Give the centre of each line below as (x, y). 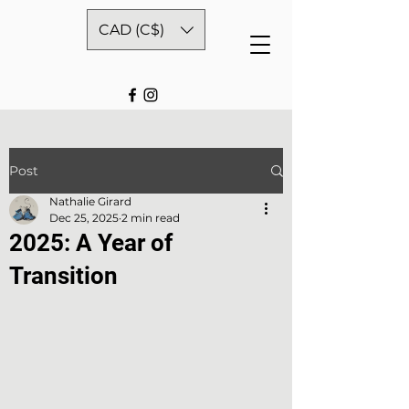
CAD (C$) (131, 29)
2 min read (151, 218)
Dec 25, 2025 (84, 218)
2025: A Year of (91, 243)
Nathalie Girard (90, 201)
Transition (63, 276)
